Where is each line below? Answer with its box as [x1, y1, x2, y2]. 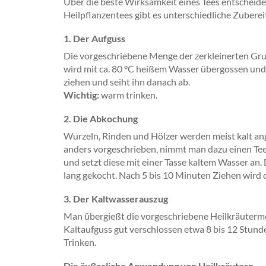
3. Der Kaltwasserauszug [64, 193, 168, 204]
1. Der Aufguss [64, 33, 125, 44]
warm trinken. [99, 89, 157, 100]
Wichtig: [64, 89, 99, 100]
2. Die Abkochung [64, 113, 138, 124]
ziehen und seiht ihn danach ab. [64, 76, 190, 87]
